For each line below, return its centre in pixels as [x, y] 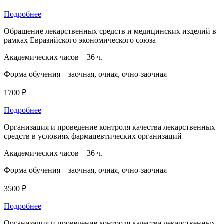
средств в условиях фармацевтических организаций [93, 136]
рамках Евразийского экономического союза [80, 40]
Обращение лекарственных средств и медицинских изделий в [110, 31]
